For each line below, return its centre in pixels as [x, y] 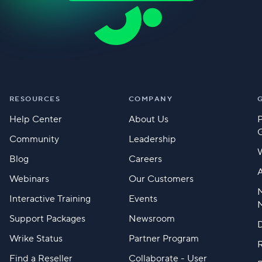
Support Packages [47, 219]
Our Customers [161, 179]
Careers [145, 159]
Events [143, 199]
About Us [148, 120]
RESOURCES [35, 99]
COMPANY [151, 99]
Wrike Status [36, 239]
